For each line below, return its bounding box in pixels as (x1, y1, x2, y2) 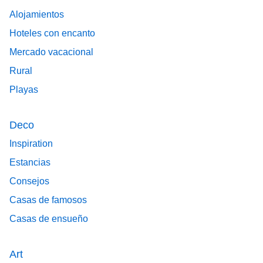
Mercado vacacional (9, 47, 93, 58)
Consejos (9, 176, 49, 187)
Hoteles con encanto (9, 28, 95, 39)
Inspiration (9, 139, 53, 149)
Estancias (9, 157, 50, 168)
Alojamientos (9, 9, 64, 20)
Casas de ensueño (9, 214, 88, 224)
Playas (9, 85, 38, 95)
